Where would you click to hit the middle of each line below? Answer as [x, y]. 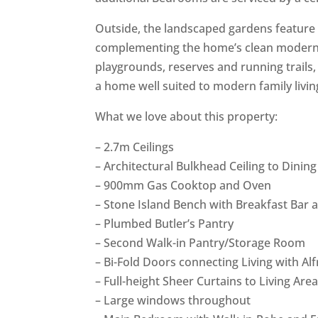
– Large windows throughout [173, 300]
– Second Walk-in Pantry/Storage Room [201, 243]
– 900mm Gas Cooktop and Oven [183, 185]
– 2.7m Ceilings [135, 147]
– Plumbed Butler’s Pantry [165, 224]
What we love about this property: [187, 116]
